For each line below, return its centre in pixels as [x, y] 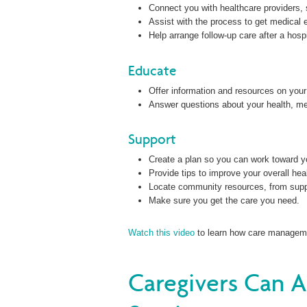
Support [152, 139]
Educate [152, 70]
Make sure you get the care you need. [226, 201]
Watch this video [161, 233]
